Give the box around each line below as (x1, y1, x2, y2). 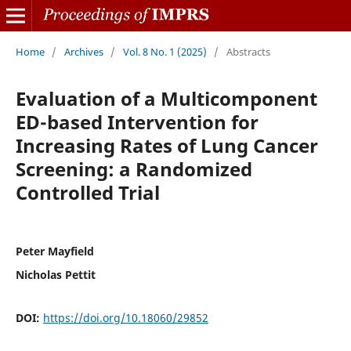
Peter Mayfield (15, 243, 94, 259)
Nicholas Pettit (15, 266, 96, 282)
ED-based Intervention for (15, 108, 259, 135)
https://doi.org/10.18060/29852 (42, 309, 208, 325)
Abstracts (226, 44, 270, 59)
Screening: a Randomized (15, 155, 252, 182)
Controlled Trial (15, 179, 160, 205)
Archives (63, 44, 103, 59)
